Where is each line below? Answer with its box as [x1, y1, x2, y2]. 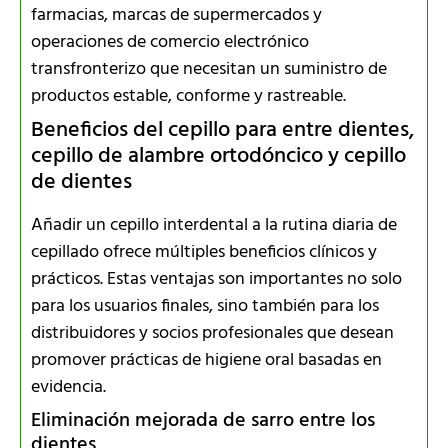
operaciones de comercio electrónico [31, 27, 309, 57]
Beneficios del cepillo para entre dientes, [31, 112, 414, 148]
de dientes [31, 164, 132, 200]
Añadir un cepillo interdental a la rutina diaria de [31, 210, 397, 240]
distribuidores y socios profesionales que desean [31, 318, 394, 348]
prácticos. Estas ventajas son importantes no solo [31, 264, 402, 294]
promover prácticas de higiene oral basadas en [31, 345, 382, 375]
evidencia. [31, 372, 106, 402]
